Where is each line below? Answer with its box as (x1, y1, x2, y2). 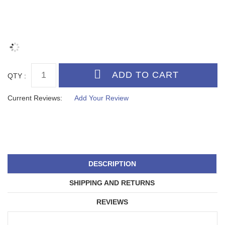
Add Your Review (74, 93, 129, 102)
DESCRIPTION (88, 160, 136, 168)
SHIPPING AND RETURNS (69, 179, 155, 187)
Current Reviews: (8, 93, 62, 102)
